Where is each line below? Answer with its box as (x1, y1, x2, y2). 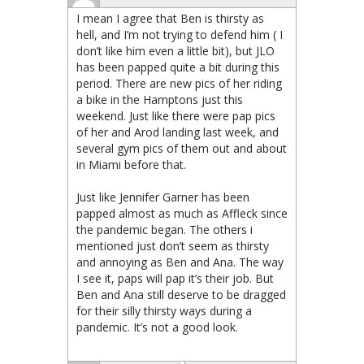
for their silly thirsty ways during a (76, 303, 252, 318)
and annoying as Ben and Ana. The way (76, 254, 284, 270)
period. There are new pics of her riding (76, 76, 282, 91)
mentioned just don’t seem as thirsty (76, 238, 269, 253)
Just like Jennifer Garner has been (76, 189, 249, 205)
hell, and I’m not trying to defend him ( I (76, 27, 283, 42)
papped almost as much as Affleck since (76, 206, 288, 221)
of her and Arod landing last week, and (76, 124, 279, 140)
